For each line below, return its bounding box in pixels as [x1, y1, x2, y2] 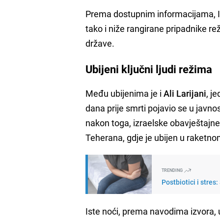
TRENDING [162, 166, 184, 173]
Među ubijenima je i [85, 87, 164, 99]
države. [85, 37, 115, 49]
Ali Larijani [164, 87, 207, 99]
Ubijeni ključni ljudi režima [85, 61, 213, 76]
